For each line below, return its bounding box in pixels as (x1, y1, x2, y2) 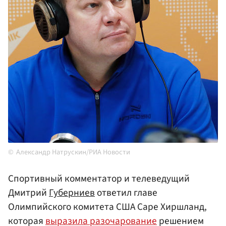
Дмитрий (8, 186, 49, 200)
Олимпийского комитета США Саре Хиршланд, (8, 200, 207, 214)
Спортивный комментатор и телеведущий (8, 172, 190, 186)
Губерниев (49, 186, 95, 200)
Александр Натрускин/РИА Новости (16, 147, 130, 158)
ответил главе (95, 186, 157, 200)
